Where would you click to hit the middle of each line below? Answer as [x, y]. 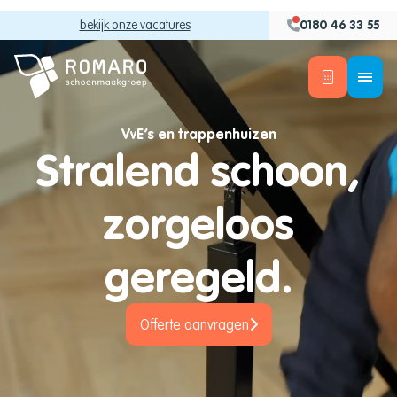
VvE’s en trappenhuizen [198, 134]
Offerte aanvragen [194, 324]
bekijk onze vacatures [135, 25]
